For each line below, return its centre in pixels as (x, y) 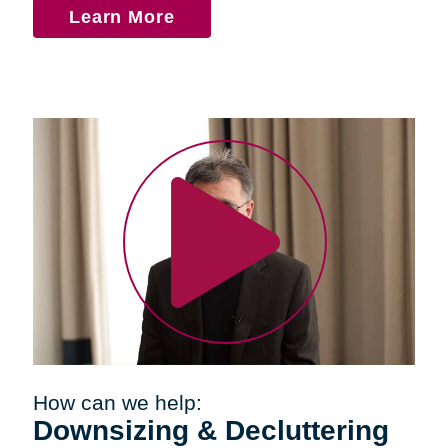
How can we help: (117, 402)
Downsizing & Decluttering (210, 429)
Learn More (122, 16)
